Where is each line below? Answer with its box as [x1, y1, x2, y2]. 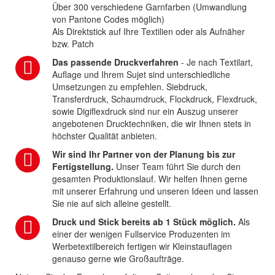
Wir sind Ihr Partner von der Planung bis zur [52, 147, 235, 160]
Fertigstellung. [52, 160, 116, 172]
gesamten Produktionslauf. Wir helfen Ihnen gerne [52, 172, 247, 185]
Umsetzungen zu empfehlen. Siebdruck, [52, 80, 207, 93]
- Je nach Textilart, [179, 55, 253, 68]
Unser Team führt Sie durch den [116, 160, 241, 172]
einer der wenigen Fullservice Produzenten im [52, 227, 230, 240]
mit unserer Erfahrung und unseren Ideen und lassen [52, 184, 258, 197]
